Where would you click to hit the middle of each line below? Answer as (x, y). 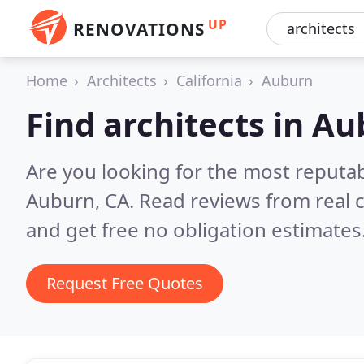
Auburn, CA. (82, 200)
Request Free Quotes (125, 283)
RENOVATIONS (139, 29)
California (209, 80)
